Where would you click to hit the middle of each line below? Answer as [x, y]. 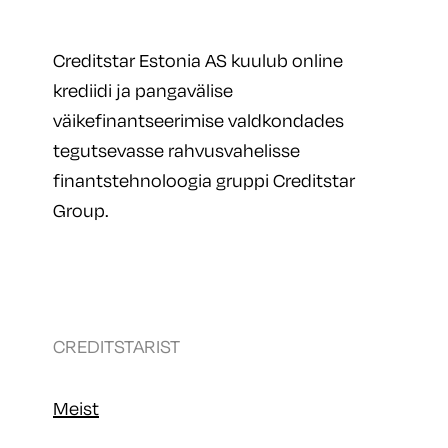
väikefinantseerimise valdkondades [198, 120]
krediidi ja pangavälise [143, 90]
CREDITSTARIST [116, 346]
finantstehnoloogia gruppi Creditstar [204, 180]
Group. [81, 210]
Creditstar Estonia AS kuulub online [198, 60]
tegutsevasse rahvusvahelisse [176, 150]
